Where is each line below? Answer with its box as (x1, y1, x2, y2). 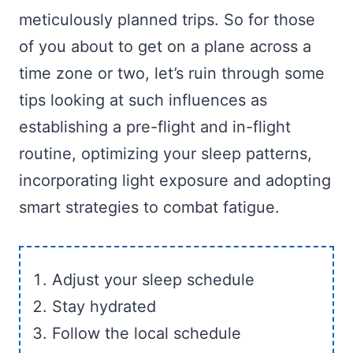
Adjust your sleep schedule (52, 270, 255, 289)
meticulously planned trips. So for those (19, 10, 315, 29)
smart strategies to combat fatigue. (19, 198, 280, 217)
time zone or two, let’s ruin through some (19, 64, 325, 83)
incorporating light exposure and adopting (19, 171, 331, 190)
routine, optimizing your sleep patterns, (19, 144, 312, 163)
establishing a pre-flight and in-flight (19, 117, 291, 136)
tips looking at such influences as (19, 91, 267, 110)
